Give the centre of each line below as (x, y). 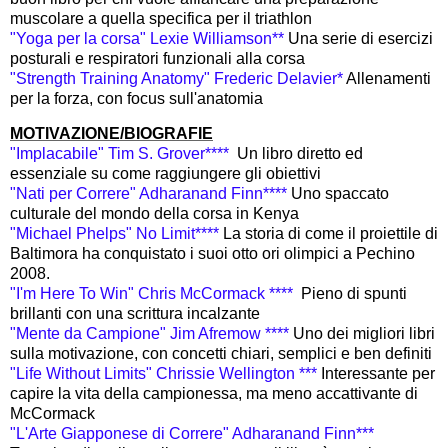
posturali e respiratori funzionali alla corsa (157, 58)
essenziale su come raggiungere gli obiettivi (165, 174)
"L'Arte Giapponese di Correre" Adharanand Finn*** (192, 434)
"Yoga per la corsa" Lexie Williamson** (149, 38)
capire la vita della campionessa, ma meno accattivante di (214, 394)
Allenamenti (388, 78)
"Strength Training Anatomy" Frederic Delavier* (178, 78)
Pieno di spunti (354, 294)
